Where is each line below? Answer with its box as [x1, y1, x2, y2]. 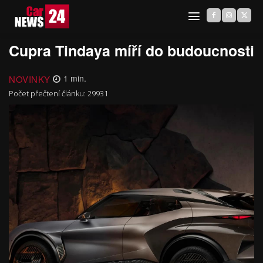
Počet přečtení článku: [9, 87, 87, 99]
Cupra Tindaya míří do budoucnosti [9, 40, 254, 62]
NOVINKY [9, 72, 50, 85]
